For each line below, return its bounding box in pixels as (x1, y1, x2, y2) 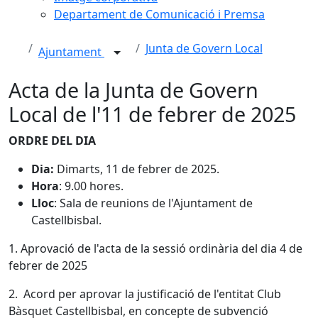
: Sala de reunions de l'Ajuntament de (54, 195, 253, 211)
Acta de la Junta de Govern (9, 76, 258, 104)
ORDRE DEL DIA (9, 133, 96, 148)
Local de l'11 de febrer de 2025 (9, 100, 296, 128)
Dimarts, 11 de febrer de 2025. (57, 161, 219, 177)
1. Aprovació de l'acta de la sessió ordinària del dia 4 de (9, 241, 302, 256)
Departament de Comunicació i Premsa (54, 6, 265, 22)
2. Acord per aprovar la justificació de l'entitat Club (9, 286, 281, 302)
